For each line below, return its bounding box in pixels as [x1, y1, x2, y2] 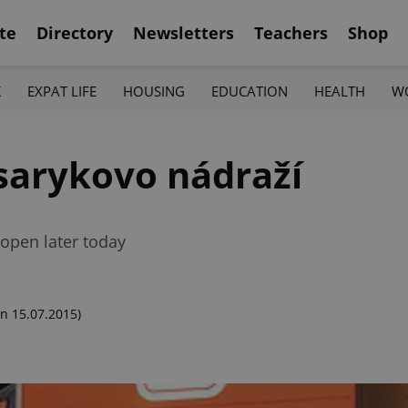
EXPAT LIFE [26, 81, 97, 100]
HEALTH [314, 81, 366, 100]
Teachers [254, 21, 328, 44]
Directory [36, 21, 113, 44]
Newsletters [133, 21, 234, 44]
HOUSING [122, 81, 185, 100]
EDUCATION [211, 81, 289, 100]
